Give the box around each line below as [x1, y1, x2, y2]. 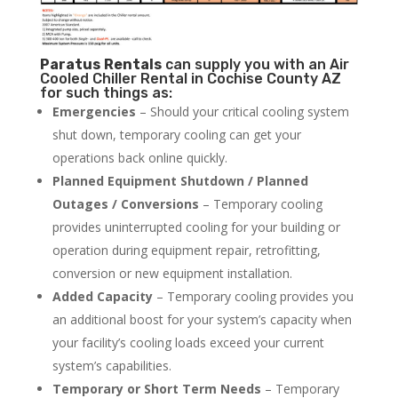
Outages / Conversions [52, 195, 199, 213]
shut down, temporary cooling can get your [52, 126, 301, 144]
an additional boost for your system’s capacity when [52, 311, 352, 329]
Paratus [39, 56, 100, 74]
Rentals [103, 56, 162, 74]
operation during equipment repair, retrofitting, [52, 242, 321, 259]
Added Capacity [52, 288, 153, 306]
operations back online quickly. [52, 149, 227, 167]
